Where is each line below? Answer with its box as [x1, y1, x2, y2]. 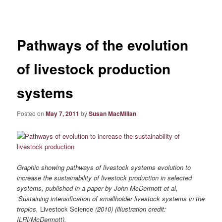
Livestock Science [40, 204, 94, 214]
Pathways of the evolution [17, 35, 189, 55]
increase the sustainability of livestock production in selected [17, 173, 192, 183]
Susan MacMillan [89, 109, 137, 118]
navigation [17, 1, 47, 11]
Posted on [17, 109, 46, 117]
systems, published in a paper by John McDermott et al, [17, 183, 178, 193]
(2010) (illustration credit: [93, 204, 166, 214]
